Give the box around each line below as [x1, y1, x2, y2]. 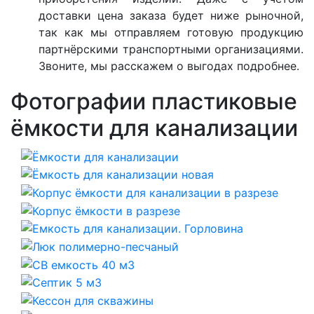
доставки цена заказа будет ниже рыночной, [39, 8, 303, 23]
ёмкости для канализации [11, 114, 298, 142]
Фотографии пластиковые [11, 88, 297, 116]
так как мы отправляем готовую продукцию [39, 25, 303, 40]
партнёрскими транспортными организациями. [39, 42, 303, 57]
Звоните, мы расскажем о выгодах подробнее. [39, 59, 299, 74]
